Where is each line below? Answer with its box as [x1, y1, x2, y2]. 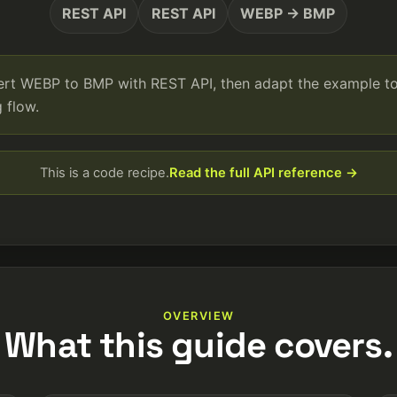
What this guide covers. [4, 322, 393, 368]
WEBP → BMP [239, 4, 335, 22]
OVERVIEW [162, 308, 235, 323]
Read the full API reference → [168, 164, 358, 181]
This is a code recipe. [39, 164, 169, 181]
